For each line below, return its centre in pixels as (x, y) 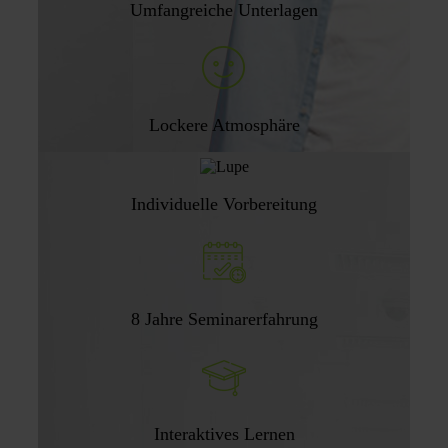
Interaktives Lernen (224, 433)
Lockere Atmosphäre (224, 124)
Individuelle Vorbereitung (224, 203)
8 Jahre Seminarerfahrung (224, 318)
